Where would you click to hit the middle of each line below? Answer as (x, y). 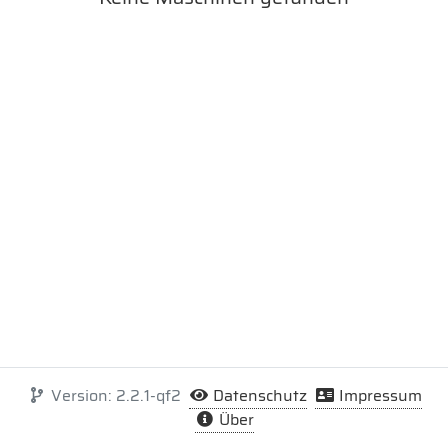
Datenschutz (257, 395)
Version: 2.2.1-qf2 (113, 395)
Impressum (378, 395)
